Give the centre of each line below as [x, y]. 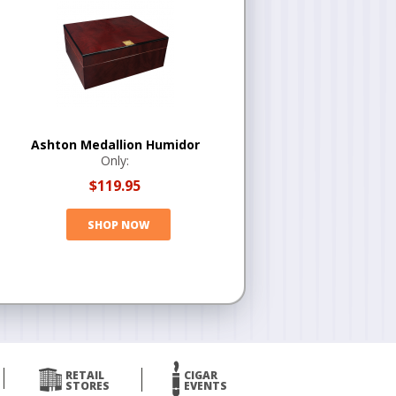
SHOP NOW [118, 225]
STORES [87, 386]
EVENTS [205, 386]
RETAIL [84, 375]
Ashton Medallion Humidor [115, 145]
